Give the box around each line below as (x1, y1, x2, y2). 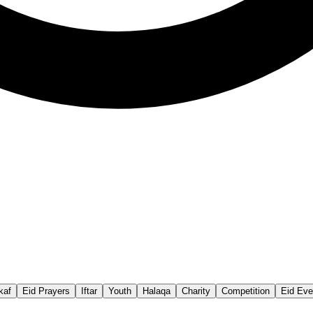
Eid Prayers (22, 285, 70, 296)
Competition (221, 285, 270, 296)
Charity (182, 285, 210, 296)
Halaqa (143, 285, 170, 296)
